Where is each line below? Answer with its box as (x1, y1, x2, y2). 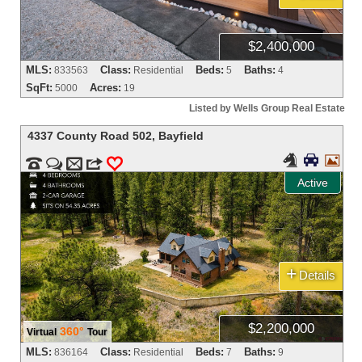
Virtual (27, 326, 57, 338)
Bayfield (158, 128, 204, 142)
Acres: (90, 82, 122, 95)
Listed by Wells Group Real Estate (188, 103, 345, 115)
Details (298, 267, 339, 282)
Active (297, 175, 328, 189)
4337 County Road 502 (27, 128, 153, 142)
